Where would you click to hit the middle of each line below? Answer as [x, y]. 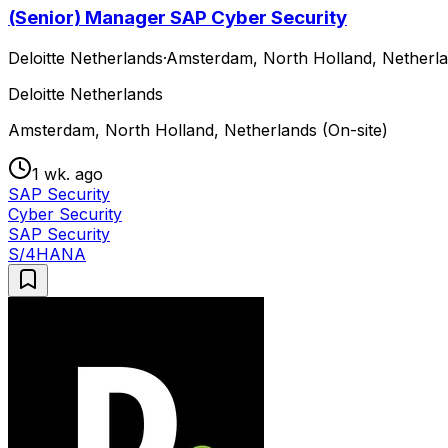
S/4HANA [47, 253]
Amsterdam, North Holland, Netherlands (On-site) [198, 129]
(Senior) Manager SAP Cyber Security [177, 17]
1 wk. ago [67, 173]
